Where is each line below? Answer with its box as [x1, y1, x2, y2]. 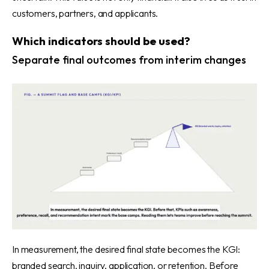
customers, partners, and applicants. [12, 7, 159, 19]
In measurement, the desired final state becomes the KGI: [12, 243, 241, 255]
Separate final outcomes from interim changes [12, 52, 246, 67]
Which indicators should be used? [12, 33, 190, 48]
